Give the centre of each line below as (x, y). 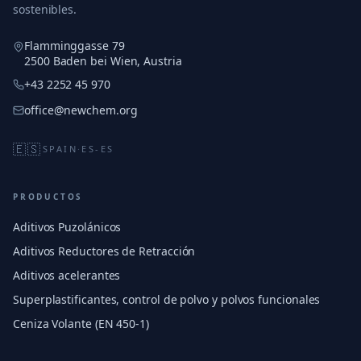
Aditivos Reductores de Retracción (104, 251)
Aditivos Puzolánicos (67, 227)
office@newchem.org (81, 110)
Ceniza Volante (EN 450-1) (81, 324)
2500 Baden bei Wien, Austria (103, 61)
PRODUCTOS (48, 197)
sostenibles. (45, 9)
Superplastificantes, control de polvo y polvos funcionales (167, 299)
